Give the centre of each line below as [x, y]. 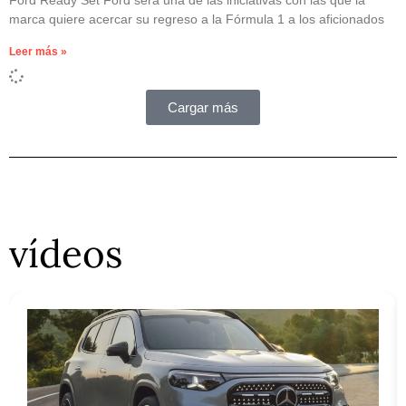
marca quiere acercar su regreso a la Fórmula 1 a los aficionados [197, 19]
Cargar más [203, 107]
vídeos [66, 253]
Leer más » [38, 51]
